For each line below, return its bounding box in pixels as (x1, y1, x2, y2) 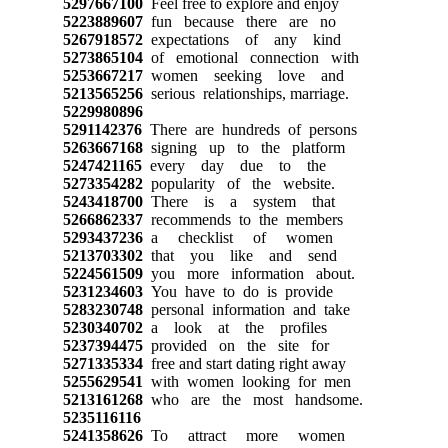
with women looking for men (142, 372, 351, 390)
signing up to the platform (142, 138, 345, 156)
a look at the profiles (142, 318, 327, 336)
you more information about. (142, 264, 355, 282)
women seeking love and (142, 66, 344, 84)
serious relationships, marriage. (142, 84, 349, 102)
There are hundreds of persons (141, 120, 357, 138)
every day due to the (141, 156, 326, 174)
